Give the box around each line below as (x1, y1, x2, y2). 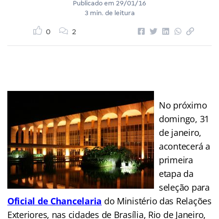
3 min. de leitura (84, 9, 135, 17)
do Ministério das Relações (102, 195, 212, 207)
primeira (159, 153, 193, 166)
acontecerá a (159, 140, 210, 152)
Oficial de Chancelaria (7, 195, 102, 207)
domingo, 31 (159, 112, 210, 125)
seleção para (159, 181, 210, 193)
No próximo (159, 99, 207, 111)
